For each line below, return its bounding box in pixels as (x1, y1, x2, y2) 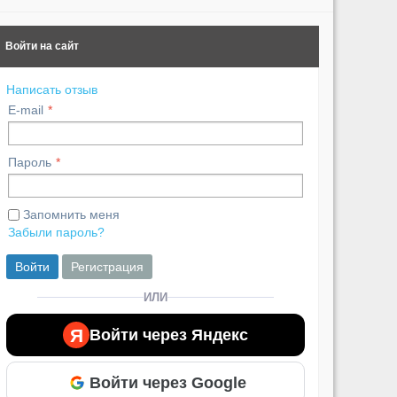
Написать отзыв (6, 82, 97, 97)
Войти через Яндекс (90, 325, 248, 344)
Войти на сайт (5, 40, 79, 53)
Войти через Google (90, 373, 246, 392)
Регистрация (71, 260, 144, 275)
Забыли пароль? (8, 225, 105, 240)
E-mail (8, 103, 43, 118)
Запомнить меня (23, 207, 120, 222)
